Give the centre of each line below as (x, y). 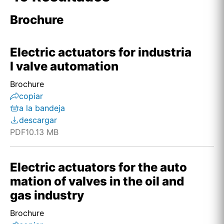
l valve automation (64, 66)
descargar (38, 120)
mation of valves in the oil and (97, 181)
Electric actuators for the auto (98, 167)
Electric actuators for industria (101, 52)
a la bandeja (42, 108)
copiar (31, 96)
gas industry (47, 195)
